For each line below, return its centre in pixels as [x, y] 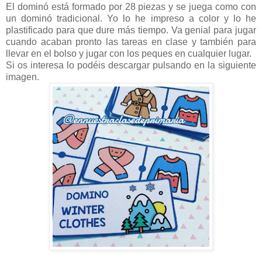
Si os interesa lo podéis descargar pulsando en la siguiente [131, 65]
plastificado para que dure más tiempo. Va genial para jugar [131, 30]
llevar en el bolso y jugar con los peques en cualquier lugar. [130, 53]
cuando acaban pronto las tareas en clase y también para [131, 42]
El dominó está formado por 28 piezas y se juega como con [131, 6]
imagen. [24, 77]
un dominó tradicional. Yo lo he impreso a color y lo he [131, 18]
